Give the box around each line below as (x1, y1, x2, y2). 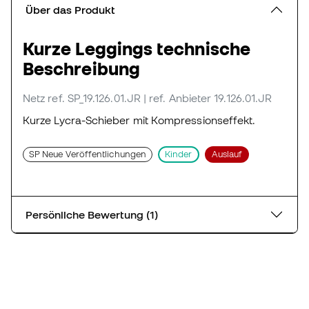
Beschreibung (23, 59, 140, 79)
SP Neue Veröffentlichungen (29, 149, 147, 160)
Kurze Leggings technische (23, 39, 250, 59)
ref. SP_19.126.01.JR (48, 92, 141, 105)
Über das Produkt (26, 3, 115, 17)
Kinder (165, 149, 192, 160)
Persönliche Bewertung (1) (146, 208, 158, 221)
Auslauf (211, 149, 243, 160)
